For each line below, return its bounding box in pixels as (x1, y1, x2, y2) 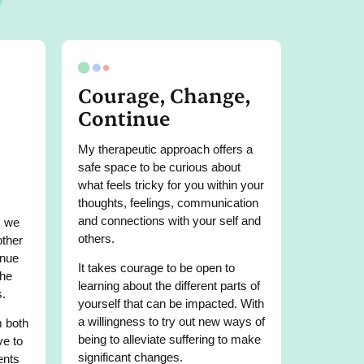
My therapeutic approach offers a (78, 141, 253, 156)
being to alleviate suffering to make (78, 332, 261, 347)
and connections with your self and (78, 213, 261, 227)
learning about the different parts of (78, 279, 260, 293)
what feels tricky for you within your (78, 177, 264, 192)
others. (78, 231, 115, 245)
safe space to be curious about (78, 159, 240, 174)
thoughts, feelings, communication (78, 195, 258, 210)
